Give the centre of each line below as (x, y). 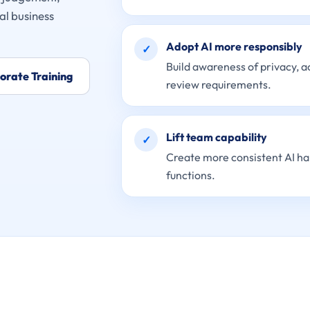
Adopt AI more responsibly (235, 46)
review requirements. (219, 84)
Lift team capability (217, 137)
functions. (191, 175)
